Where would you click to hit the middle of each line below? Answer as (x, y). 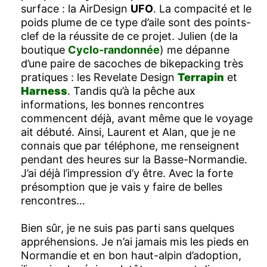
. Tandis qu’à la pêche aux (131, 91)
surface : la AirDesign (76, 8)
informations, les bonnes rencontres (112, 104)
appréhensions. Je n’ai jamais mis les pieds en (135, 241)
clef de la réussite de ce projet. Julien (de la (129, 36)
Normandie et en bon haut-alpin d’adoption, (131, 255)
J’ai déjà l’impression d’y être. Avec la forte (127, 173)
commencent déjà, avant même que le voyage (137, 118)
